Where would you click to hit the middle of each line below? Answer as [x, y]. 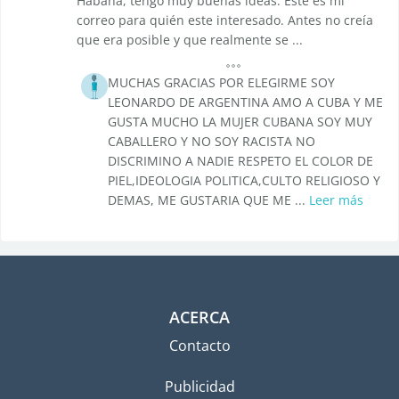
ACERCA [199, 318]
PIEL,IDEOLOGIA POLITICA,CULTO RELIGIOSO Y [244, 181]
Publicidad [199, 387]
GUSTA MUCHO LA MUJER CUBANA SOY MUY [240, 122]
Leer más [336, 200]
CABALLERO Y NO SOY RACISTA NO [212, 142]
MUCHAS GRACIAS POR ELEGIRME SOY [221, 83]
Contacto [199, 346]
